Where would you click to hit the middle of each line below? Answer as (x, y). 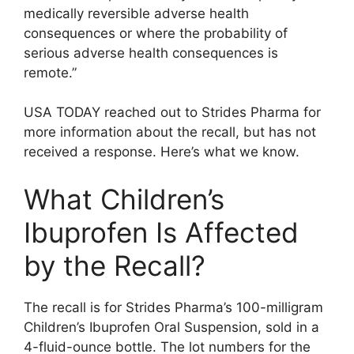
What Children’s (124, 199)
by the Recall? (115, 265)
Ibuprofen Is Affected (161, 232)
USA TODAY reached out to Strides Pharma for (172, 112)
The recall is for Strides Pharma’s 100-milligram (173, 307)
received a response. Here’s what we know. (162, 152)
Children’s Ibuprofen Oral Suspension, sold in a (171, 327)
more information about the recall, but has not (170, 132)
